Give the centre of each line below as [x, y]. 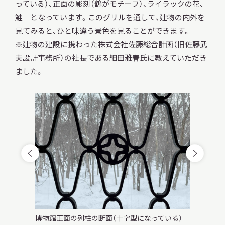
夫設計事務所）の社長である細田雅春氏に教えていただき [111, 57]
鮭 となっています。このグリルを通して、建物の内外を [110, 17]
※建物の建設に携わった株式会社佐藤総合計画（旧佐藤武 [111, 44]
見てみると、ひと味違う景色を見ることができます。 [102, 30]
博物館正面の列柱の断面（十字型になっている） [108, 218]
